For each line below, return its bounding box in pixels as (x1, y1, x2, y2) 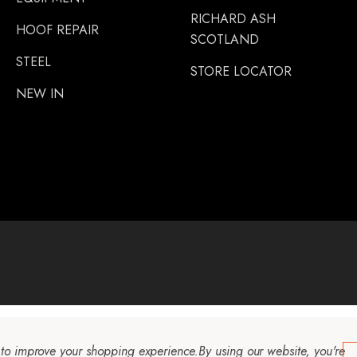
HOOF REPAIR (16, 21, 99, 39)
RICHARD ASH (190, 10, 276, 28)
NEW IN (16, 84, 64, 103)
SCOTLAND (190, 30, 259, 49)
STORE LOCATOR (190, 62, 292, 80)
